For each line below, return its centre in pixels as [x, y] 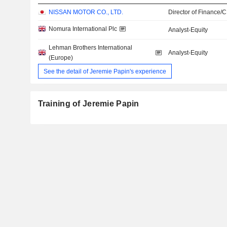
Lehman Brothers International [90, 48]
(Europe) [61, 58]
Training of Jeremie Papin [88, 104]
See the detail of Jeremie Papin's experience [105, 71]
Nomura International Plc [83, 29]
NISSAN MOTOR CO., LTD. [86, 12]
